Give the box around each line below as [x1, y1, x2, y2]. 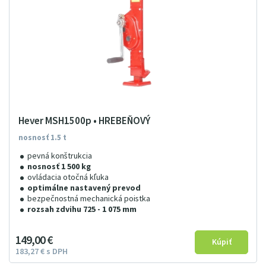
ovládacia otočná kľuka [27, 172, 109, 183]
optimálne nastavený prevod [27, 182, 141, 194]
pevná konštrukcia [27, 150, 92, 162]
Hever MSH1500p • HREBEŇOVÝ [18, 114, 150, 128]
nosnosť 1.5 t [18, 132, 66, 143]
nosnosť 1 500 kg [27, 161, 91, 173]
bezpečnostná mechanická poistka [27, 193, 150, 205]
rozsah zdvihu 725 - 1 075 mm [27, 204, 137, 216]
